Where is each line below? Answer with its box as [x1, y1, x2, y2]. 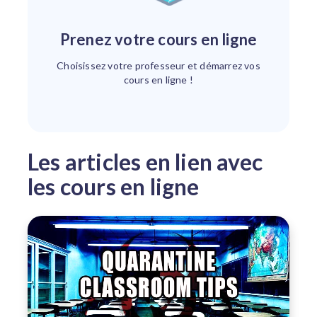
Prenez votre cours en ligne [70, 30, 258, 49]
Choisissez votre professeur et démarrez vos [57, 59, 260, 71]
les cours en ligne [28, 173, 200, 200]
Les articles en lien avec [28, 148, 39, 175]
